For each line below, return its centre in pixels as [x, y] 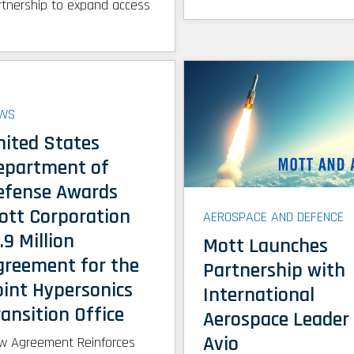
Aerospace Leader [277, 320]
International [259, 296]
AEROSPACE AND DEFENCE [274, 217]
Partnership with [275, 271]
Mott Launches [266, 247]
